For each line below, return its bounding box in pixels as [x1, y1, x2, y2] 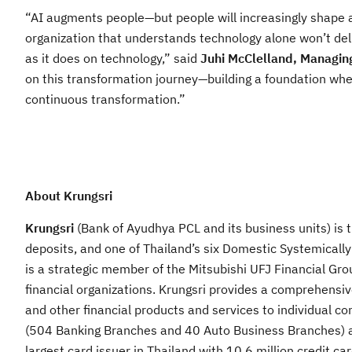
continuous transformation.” [25, 91, 185, 108]
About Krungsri [25, 188, 112, 204]
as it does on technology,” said [25, 50, 200, 67]
